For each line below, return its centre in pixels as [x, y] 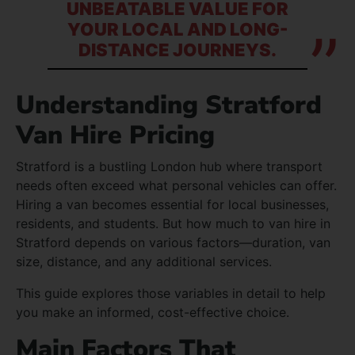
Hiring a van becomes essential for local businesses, [172, 204]
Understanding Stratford [169, 105]
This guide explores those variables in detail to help [171, 293]
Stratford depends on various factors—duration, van [173, 242]
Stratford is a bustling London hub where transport [169, 166]
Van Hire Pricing [115, 135]
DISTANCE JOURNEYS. [177, 50]
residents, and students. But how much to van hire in [173, 223]
